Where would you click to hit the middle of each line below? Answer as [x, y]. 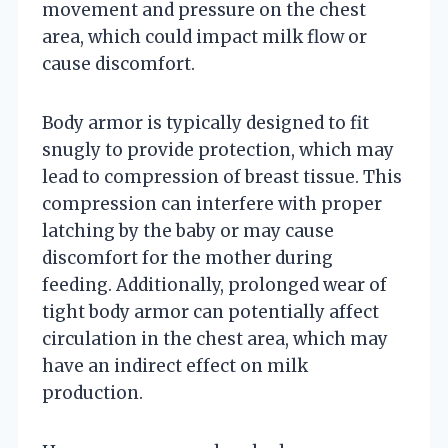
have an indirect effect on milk [175, 365]
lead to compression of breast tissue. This [222, 176]
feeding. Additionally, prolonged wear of [214, 284]
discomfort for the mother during [187, 257]
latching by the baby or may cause [188, 230]
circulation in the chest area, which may [215, 338]
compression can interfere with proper [212, 203]
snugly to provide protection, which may [218, 149]
